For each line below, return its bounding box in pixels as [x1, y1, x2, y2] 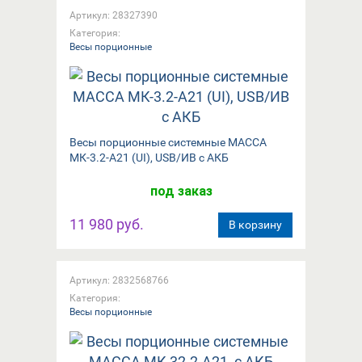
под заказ [149, 183, 213, 199]
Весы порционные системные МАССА [69, 135, 267, 149]
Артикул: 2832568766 [69, 274, 169, 286]
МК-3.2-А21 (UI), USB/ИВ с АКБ [69, 150, 229, 164]
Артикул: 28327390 [69, 9, 158, 21]
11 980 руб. [69, 215, 144, 233]
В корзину [229, 217, 282, 231]
